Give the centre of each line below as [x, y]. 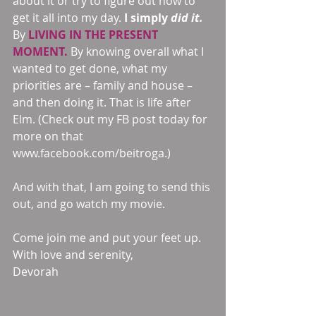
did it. [187, 18]
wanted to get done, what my [91, 68]
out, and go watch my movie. [89, 204]
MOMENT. [42, 51]
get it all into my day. [68, 18]
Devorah [36, 272]
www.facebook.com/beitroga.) [92, 153]
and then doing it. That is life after [103, 102]
